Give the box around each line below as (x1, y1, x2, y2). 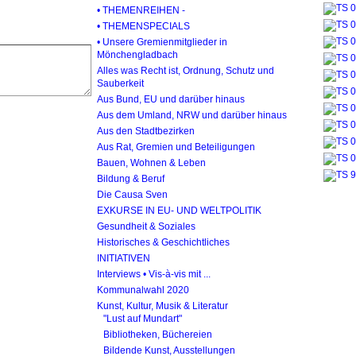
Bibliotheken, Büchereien (103, 329, 212, 339)
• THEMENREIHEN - (97, 5, 185, 15)
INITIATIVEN (97, 253, 150, 263)
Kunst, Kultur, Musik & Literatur (97, 300, 228, 311)
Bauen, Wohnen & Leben (97, 157, 206, 168)
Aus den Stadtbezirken (97, 126, 195, 136)
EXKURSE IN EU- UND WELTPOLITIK (97, 205, 261, 215)
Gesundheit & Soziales (97, 221, 195, 231)
